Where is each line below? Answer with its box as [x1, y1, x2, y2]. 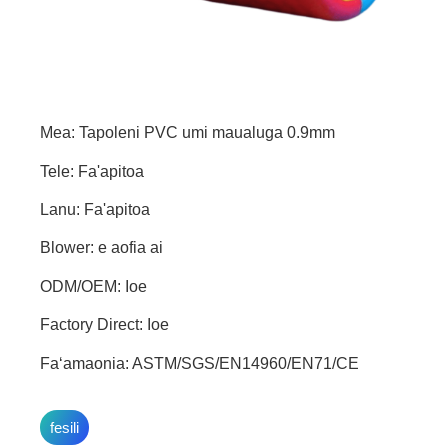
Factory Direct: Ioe [40, 316, 169, 334]
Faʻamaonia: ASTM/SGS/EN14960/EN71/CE [40, 354, 359, 372]
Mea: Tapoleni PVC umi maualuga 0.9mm [40, 124, 335, 142]
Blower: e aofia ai [40, 239, 163, 257]
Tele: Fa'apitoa [40, 162, 144, 180]
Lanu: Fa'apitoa [40, 201, 150, 219]
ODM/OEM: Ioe [40, 277, 147, 295]
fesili [50, 419, 79, 436]
